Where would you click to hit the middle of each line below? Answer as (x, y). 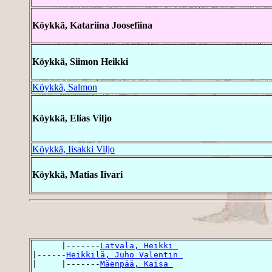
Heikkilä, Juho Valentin (124, 254)
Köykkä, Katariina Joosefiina (92, 25)
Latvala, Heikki (139, 245)
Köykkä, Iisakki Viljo (73, 149)
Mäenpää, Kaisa (137, 263)
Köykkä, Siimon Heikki (80, 62)
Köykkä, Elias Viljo (72, 118)
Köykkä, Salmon (65, 87)
